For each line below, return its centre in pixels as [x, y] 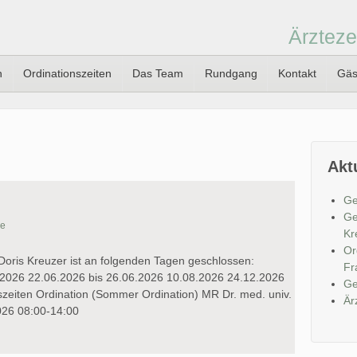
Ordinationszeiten [68, 73]
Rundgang [231, 73]
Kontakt [297, 73]
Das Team [158, 73]
